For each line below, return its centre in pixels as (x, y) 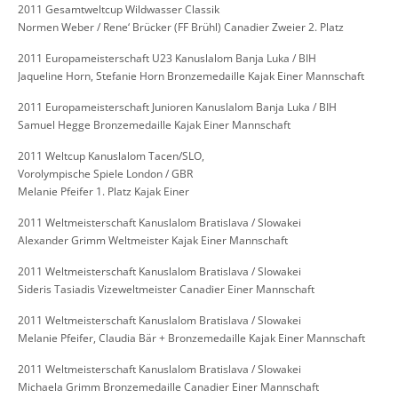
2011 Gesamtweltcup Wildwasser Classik (119, 10)
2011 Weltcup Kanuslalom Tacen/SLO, (111, 156)
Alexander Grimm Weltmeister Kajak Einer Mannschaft (153, 241)
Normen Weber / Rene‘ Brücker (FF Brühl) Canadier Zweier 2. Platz (181, 28)
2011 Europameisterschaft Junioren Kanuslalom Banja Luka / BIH (177, 107)
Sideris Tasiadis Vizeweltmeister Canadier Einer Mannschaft (166, 290)
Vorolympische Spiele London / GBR (105, 174)
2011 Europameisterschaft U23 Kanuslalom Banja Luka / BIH (167, 59)
